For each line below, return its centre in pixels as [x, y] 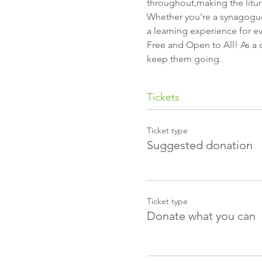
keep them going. [184, 59]
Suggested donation [199, 145]
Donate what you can [201, 216]
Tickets [163, 97]
